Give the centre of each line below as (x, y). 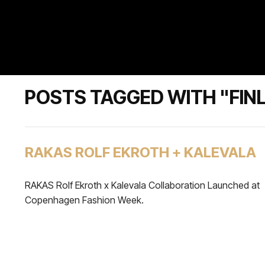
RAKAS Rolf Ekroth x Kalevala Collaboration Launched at (142, 185)
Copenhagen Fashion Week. (84, 200)
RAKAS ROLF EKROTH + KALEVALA (140, 152)
